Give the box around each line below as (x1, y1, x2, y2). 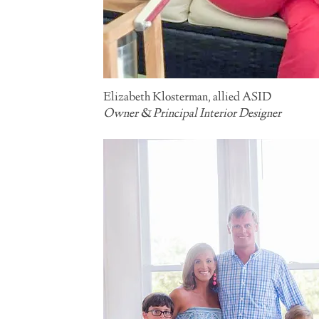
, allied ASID (208, 89, 271, 106)
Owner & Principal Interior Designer (103, 105, 283, 122)
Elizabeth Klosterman (103, 89, 208, 106)
